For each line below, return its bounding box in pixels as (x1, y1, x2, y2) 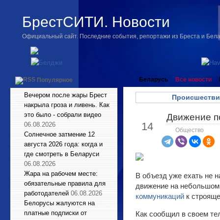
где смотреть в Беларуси (24, 150, 99, 158)
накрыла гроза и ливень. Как (24, 101, 110, 109)
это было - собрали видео (24, 111, 101, 118)
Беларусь (139, 76, 168, 83)
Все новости (175, 76, 212, 83)
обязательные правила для (24, 180, 106, 187)
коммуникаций (136, 192, 184, 200)
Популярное (37, 77, 73, 84)
